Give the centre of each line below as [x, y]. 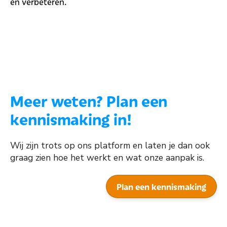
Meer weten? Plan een [89, 101]
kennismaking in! [71, 119]
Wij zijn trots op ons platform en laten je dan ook [110, 145]
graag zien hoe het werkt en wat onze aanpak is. [107, 157]
